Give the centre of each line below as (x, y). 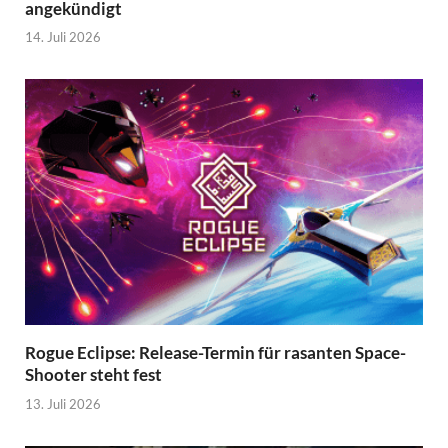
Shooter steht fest (93, 375)
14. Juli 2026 (63, 37)
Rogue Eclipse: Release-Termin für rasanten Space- (215, 353)
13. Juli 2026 (63, 403)
